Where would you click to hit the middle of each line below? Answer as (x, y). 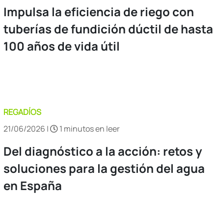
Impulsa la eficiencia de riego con (99, 11)
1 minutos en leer (89, 128)
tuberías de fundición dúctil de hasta (108, 28)
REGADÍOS (22, 112)
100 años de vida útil (62, 46)
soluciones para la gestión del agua (104, 168)
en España (33, 185)
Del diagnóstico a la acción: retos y (103, 151)
